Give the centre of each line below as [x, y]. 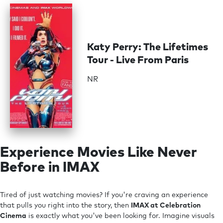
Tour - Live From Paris [138, 60]
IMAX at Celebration [166, 205]
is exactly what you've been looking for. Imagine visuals [120, 216]
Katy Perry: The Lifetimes [148, 48]
